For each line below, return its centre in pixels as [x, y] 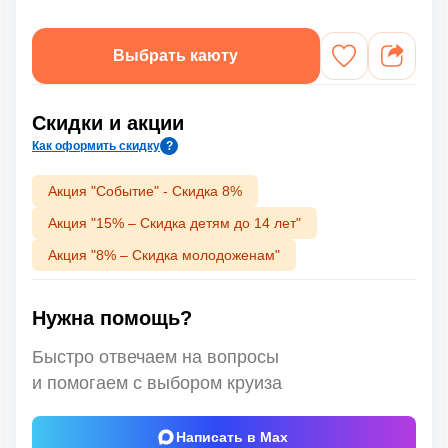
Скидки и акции [108, 122]
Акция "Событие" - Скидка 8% [145, 190]
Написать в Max [231, 436]
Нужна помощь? [112, 317]
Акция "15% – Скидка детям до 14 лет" [174, 222]
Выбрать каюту [176, 55]
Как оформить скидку [96, 145]
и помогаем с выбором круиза [157, 382]
